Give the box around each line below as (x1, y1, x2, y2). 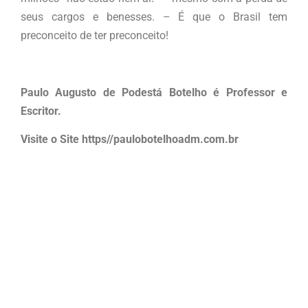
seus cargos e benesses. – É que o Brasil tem (21, 10, 287, 23)
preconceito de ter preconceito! (21, 28, 168, 42)
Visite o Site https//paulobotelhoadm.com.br (21, 133, 239, 146)
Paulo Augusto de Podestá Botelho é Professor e (21, 85, 287, 99)
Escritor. (21, 104, 61, 118)
